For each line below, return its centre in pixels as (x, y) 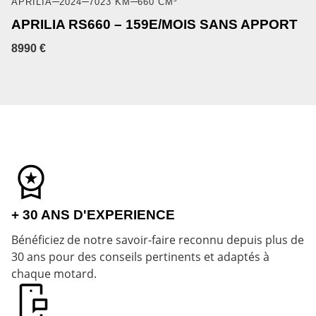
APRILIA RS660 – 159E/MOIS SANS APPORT (154, 24)
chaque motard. (54, 274)
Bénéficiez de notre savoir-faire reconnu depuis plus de (158, 240)
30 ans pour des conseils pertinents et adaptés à (140, 257)
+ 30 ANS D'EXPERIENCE (93, 214)
